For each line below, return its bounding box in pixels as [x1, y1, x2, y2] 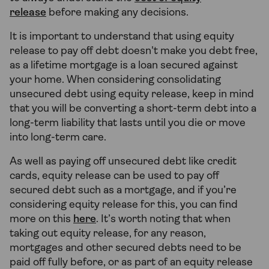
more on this [10, 214, 73, 226]
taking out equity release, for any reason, [10, 228, 206, 240]
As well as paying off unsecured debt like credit [10, 156, 237, 168]
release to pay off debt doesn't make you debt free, [10, 46, 258, 58]
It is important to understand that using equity [10, 31, 234, 43]
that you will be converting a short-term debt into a [10, 103, 256, 115]
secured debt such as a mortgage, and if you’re [10, 185, 237, 197]
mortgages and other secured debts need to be [10, 243, 241, 255]
